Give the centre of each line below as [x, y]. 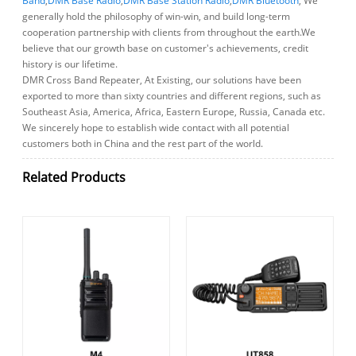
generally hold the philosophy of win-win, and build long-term [157, 17]
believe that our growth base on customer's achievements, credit [166, 48]
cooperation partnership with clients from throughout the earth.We [169, 33]
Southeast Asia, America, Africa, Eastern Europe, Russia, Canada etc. [174, 112]
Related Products [74, 177]
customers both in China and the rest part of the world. [143, 144]
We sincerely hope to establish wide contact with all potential [156, 128]
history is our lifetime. [70, 64]
